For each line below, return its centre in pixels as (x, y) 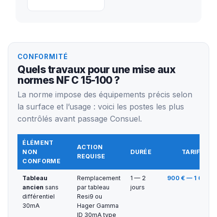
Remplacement (99, 178)
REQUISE (91, 156)
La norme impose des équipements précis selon (105, 94)
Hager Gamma (98, 206)
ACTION (90, 147)
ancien (33, 187)
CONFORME (42, 161)
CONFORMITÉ (43, 56)
